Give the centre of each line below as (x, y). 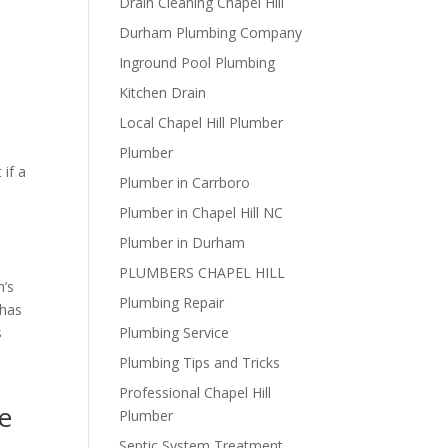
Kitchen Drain (163, 92)
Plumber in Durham (182, 242)
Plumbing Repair (172, 302)
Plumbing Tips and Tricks (200, 362)
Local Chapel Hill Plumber (201, 122)
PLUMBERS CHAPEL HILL (202, 272)
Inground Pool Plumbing (197, 62)
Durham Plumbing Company (211, 32)
